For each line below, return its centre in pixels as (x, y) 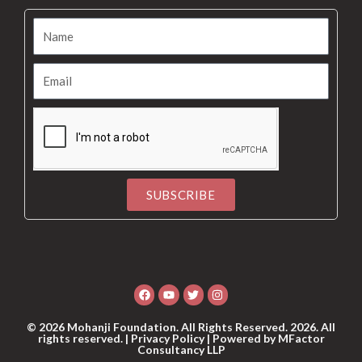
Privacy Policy (167, 339)
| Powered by (241, 339)
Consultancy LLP (181, 350)
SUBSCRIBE (181, 194)
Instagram (242, 289)
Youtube (189, 289)
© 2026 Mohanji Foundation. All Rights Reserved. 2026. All (181, 327)
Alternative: (62, 220)
